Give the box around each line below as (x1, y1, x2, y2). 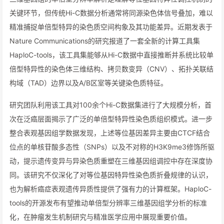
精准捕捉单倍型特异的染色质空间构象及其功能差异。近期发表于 (9, 22, 212, 31)
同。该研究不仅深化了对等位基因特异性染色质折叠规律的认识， (9, 170, 212, 179)
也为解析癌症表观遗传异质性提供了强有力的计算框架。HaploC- (9, 184, 211, 193)
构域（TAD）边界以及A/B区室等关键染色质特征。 (9, 78, 167, 87)
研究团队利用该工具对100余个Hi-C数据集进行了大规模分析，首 (9, 100, 211, 109)
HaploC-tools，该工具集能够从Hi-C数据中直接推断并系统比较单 (9, 50, 213, 59)
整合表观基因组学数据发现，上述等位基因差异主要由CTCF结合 (9, 128, 210, 137)
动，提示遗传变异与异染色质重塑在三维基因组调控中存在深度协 (9, 156, 212, 165)
